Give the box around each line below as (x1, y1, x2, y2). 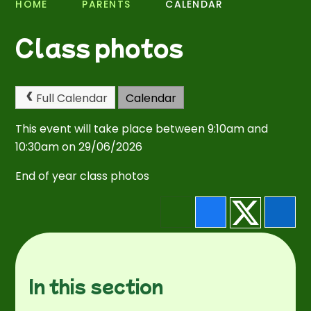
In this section (29, 273, 164, 299)
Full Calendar (35, 90, 108, 106)
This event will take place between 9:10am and (15, 121, 269, 137)
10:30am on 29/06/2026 (15, 139, 143, 155)
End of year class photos (15, 168, 150, 185)
